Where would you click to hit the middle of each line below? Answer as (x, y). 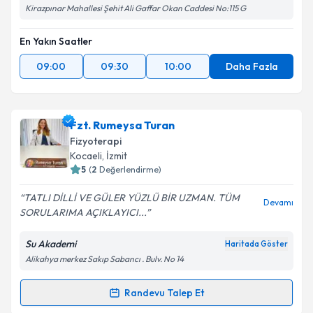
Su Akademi (51, 244)
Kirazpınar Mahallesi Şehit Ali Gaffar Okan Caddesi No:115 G (136, 8)
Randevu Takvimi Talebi (110, 300)
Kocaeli (86, 156)
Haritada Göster (256, 244)
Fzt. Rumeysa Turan (122, 125)
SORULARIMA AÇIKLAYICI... (83, 212)
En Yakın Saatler (56, 41)
